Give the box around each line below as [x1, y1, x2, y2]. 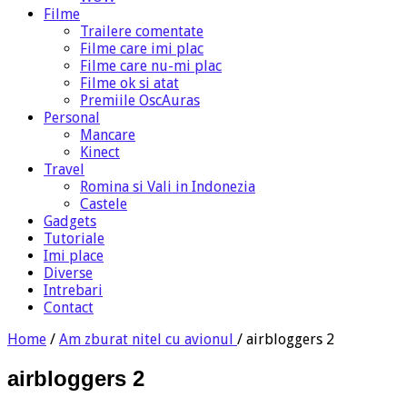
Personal [44, 108, 100, 126]
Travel [44, 160, 84, 178]
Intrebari [44, 281, 103, 299]
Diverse [44, 263, 93, 282]
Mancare [80, 125, 135, 144]
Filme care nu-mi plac [80, 56, 222, 74]
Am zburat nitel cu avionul [59, 330, 237, 348]
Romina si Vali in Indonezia [80, 177, 255, 195]
